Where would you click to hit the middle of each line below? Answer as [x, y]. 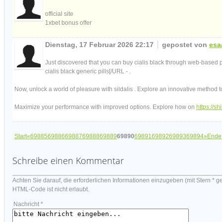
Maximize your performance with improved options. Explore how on [105, 107]
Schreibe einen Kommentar [68, 160]
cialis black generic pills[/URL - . [88, 71]
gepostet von [186, 44]
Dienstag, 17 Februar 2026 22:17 [100, 44]
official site [59, 14]
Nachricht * [28, 204]
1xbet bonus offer [68, 23]
